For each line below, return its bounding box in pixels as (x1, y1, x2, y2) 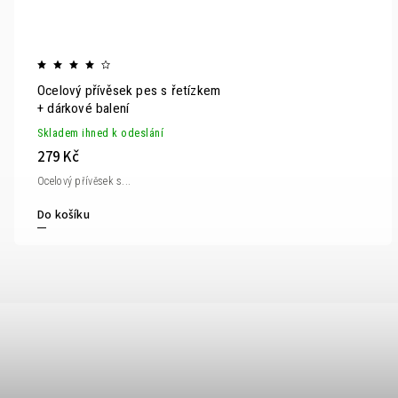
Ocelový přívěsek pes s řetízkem (37, 82, 221, 99)
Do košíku (37, 205, 90, 224)
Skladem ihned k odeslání (37, 125, 163, 139)
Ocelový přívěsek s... (37, 174, 131, 187)
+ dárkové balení (37, 99, 130, 116)
